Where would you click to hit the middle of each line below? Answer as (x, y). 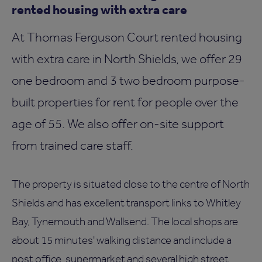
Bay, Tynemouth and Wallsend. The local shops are (125, 221)
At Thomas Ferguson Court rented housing (127, 37)
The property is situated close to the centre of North (131, 184)
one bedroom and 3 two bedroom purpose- (128, 80)
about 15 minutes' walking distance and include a (122, 240)
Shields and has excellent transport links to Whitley (126, 202)
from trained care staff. (73, 145)
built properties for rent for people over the (125, 101)
